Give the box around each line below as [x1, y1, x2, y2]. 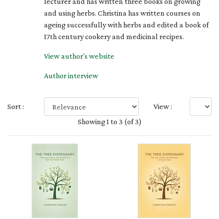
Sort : [7, 102, 24, 110]
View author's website [44, 52, 114, 60]
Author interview [44, 71, 98, 80]
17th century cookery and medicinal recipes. [44, 32, 184, 41]
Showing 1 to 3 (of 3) [77, 117, 142, 126]
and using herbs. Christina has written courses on [44, 9, 200, 17]
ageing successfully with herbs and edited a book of [44, 21, 209, 29]
